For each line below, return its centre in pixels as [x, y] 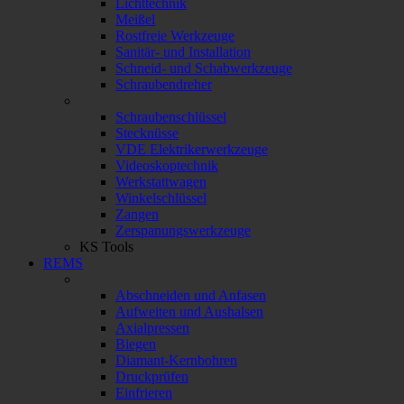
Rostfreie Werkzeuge [175, 36]
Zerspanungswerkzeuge [183, 231]
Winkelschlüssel [161, 198]
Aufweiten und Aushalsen [189, 312]
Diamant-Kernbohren [176, 361]
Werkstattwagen [161, 182]
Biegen [136, 344]
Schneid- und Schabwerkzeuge [204, 69]
